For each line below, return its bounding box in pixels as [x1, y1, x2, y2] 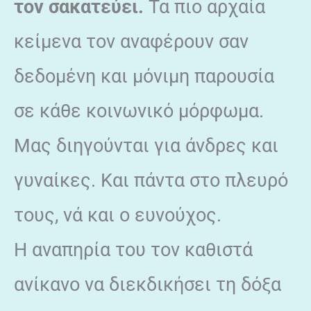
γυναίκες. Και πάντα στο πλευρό [14, 169, 288, 192]
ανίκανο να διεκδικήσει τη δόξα [14, 273, 281, 296]
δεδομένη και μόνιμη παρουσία [14, 65, 274, 87]
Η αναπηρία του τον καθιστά [14, 238, 253, 261]
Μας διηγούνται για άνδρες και [14, 134, 278, 157]
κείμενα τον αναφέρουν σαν [14, 30, 249, 53]
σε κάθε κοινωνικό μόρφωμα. [14, 99, 264, 122]
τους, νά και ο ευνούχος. [14, 203, 221, 226]
